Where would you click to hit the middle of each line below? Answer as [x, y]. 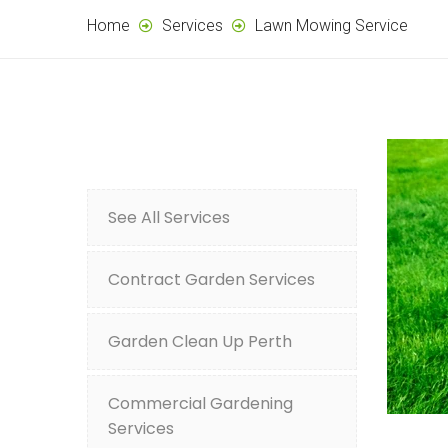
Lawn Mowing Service [331, 25]
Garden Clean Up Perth [200, 341]
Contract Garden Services [211, 279]
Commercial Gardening [200, 403]
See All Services [169, 217]
